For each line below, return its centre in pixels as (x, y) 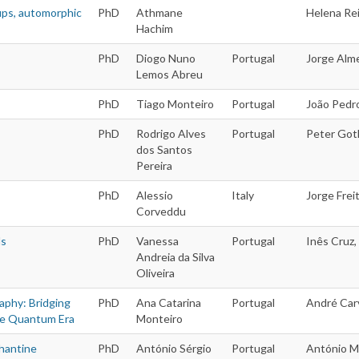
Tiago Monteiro (175, 104)
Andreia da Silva (175, 257)
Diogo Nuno (166, 58)
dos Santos (164, 150)
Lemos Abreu (169, 75)
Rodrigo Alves (171, 134)
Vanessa (157, 241)
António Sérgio (174, 349)
